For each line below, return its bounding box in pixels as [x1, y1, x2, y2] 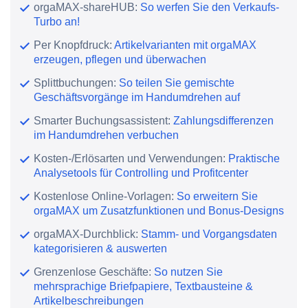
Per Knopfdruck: [34, 39, 115, 52]
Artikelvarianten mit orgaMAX [114, 39, 257, 52]
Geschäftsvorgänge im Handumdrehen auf [34, 91, 241, 104]
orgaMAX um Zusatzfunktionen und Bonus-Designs [34, 205, 285, 217]
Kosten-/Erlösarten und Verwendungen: [34, 153, 229, 165]
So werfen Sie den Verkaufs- [140, 1, 280, 14]
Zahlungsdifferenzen [173, 115, 274, 127]
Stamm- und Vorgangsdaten [141, 228, 278, 241]
